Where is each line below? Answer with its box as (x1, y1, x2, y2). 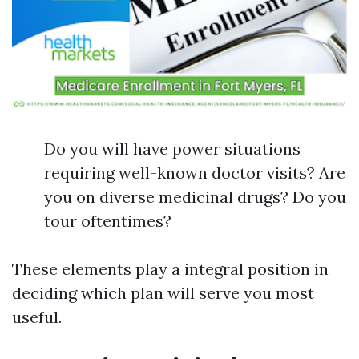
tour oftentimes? (44, 211, 171, 231)
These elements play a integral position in (12, 259, 329, 279)
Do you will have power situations (44, 139, 301, 159)
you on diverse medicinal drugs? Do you (44, 187, 346, 207)
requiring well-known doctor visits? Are (44, 163, 345, 183)
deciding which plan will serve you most (12, 283, 314, 303)
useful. (12, 307, 62, 327)
